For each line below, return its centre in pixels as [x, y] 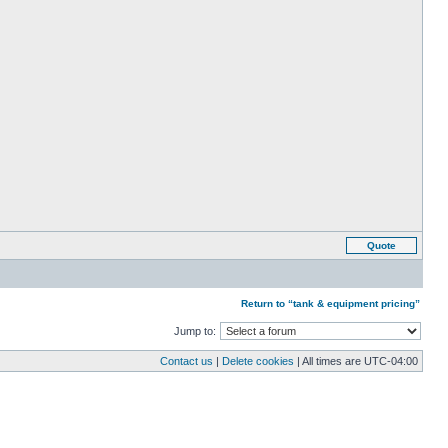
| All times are [329, 361]
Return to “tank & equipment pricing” [330, 303]
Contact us [186, 361]
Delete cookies [258, 361]
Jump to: [195, 331]
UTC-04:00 [391, 361]
